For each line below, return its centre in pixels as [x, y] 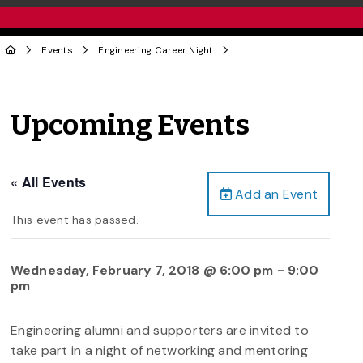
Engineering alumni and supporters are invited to [160, 330]
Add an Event [275, 194]
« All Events [49, 181]
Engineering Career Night [156, 50]
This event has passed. [75, 219]
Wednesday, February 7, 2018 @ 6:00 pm [142, 270]
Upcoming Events [130, 125]
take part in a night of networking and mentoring [159, 350]
